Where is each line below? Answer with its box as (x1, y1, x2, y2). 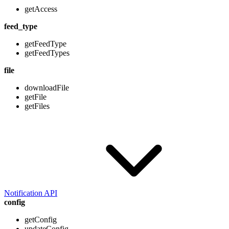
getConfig (25, 215, 57, 224)
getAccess (25, 5, 57, 14)
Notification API (4, 189, 57, 198)
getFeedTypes (25, 49, 70, 58)
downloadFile (25, 83, 69, 93)
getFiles (25, 102, 50, 111)
